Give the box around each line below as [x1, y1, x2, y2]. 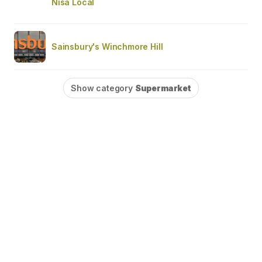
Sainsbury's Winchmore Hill [51, 41, 163, 51]
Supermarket [135, 82, 191, 93]
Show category [71, 82, 135, 93]
